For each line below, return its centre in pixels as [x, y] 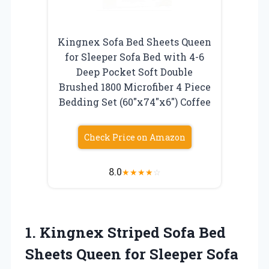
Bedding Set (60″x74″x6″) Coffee [134, 102]
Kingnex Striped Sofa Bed [133, 233]
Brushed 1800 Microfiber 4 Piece [134, 87]
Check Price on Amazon [134, 138]
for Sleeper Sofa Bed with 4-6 [134, 57]
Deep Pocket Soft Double [134, 72]
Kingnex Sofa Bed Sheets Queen [134, 42]
